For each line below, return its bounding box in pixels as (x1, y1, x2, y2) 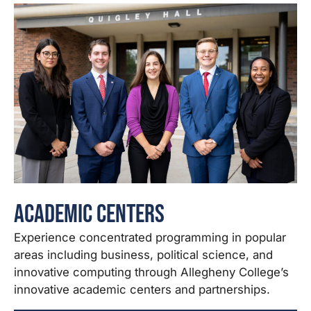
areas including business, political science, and (14, 247, 273, 262)
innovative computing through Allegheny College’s (14, 264, 289, 279)
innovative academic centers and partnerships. (14, 282, 270, 296)
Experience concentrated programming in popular (14, 230, 286, 244)
